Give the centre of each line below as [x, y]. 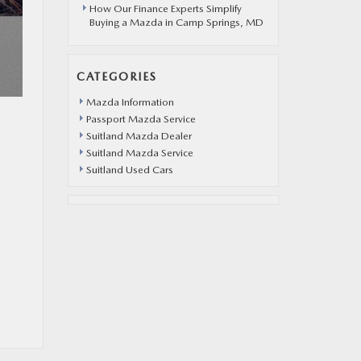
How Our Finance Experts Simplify [165, 8]
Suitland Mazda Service [139, 153]
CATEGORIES [116, 77]
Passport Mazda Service [141, 119]
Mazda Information [130, 102]
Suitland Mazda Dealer [139, 136]
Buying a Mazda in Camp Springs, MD [176, 22]
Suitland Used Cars [129, 170]
